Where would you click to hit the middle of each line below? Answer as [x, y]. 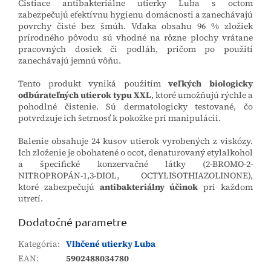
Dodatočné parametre [73, 222]
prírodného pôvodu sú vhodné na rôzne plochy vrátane [135, 38]
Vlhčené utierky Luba [111, 244]
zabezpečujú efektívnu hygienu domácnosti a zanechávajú [135, 15]
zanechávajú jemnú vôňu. [70, 61]
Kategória [38, 244]
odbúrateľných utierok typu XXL [85, 95]
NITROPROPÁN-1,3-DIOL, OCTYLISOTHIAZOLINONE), [135, 176]
